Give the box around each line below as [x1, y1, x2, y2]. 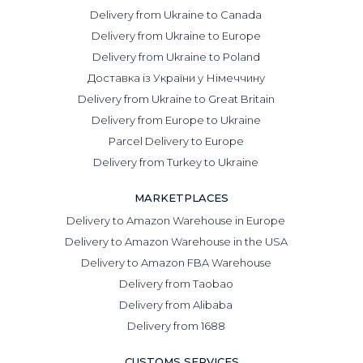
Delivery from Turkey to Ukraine [93, 155, 258, 169]
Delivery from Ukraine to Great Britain [77, 92, 275, 105]
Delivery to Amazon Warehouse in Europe [66, 213, 285, 227]
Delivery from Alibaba [119, 297, 233, 311]
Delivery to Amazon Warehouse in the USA [64, 234, 288, 248]
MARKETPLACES [135, 190, 228, 204]
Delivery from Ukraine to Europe [91, 28, 261, 42]
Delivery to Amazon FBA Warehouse [80, 255, 271, 269]
